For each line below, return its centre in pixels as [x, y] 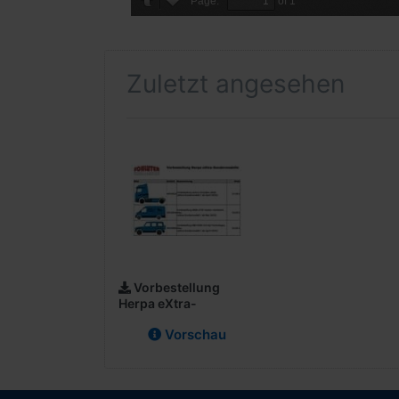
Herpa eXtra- [158, 303]
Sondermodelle [165, 319]
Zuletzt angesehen [236, 84]
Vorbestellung [177, 287]
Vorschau [193, 335]
